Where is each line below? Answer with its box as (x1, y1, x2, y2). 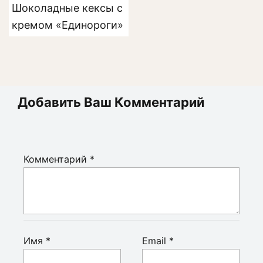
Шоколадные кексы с (12, 2, 123, 15)
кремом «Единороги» (12, 19, 123, 32)
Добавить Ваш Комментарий (18, 95, 204, 110)
